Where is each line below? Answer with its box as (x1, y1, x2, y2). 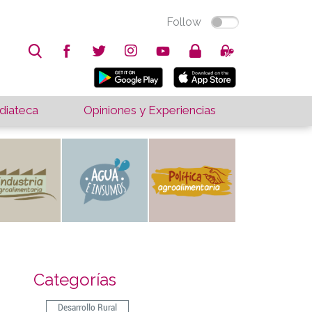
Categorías (33, 270, 116, 290)
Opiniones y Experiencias (84, 103, 216, 117)
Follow (166, 15, 201, 29)
